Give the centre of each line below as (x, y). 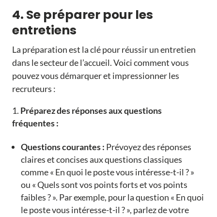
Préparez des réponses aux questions (91, 111)
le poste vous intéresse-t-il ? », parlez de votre (105, 210)
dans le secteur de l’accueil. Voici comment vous (100, 63)
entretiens (44, 31)
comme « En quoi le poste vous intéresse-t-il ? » (107, 172)
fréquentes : (35, 123)
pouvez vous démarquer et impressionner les (95, 76)
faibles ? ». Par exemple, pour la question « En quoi (112, 197)
